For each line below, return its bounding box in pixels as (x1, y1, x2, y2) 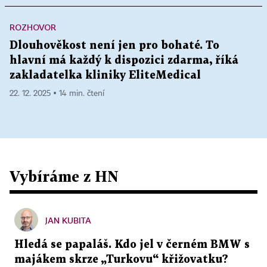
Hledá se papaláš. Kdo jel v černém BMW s (14, 240, 250, 250)
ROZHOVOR (10, 22, 56, 33)
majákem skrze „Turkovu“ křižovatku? (14, 254, 228, 265)
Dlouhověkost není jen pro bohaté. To (10, 41, 219, 51)
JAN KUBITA (45, 215, 91, 226)
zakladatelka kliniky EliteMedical (10, 70, 201, 81)
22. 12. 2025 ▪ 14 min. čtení (10, 89, 104, 98)
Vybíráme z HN (10, 167, 119, 185)
